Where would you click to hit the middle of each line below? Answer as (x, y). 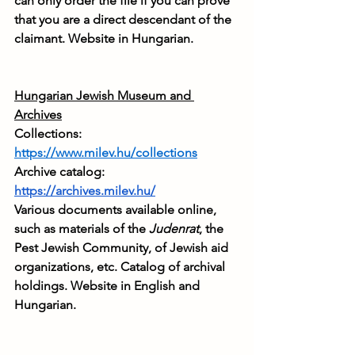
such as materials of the (82, 229)
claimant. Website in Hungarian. (104, 39)
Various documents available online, (117, 210)
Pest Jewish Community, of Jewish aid (123, 248)
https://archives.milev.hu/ (85, 191)
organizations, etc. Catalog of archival (121, 267)
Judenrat (174, 229)
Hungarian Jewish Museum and (104, 96)
